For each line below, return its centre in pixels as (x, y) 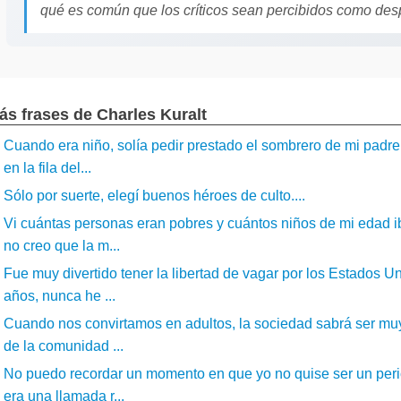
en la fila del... (47, 168)
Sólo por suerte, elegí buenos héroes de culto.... (154, 196)
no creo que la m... (62, 246)
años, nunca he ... (60, 296)
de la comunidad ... (64, 346)
